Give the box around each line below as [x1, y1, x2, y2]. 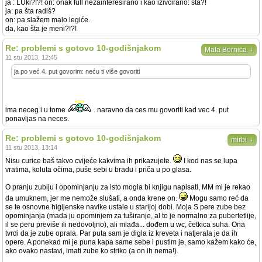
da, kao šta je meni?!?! [5, 25, 77, 33]
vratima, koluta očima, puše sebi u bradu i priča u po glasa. [5, 166, 191, 174]
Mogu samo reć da [188, 194, 249, 202]
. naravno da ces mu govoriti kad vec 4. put [92, 106, 229, 114]
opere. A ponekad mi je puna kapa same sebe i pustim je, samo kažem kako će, [5, 238, 256, 246]
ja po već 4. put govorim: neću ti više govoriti [14, 68, 140, 75]
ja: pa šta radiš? [5, 7, 56, 15]
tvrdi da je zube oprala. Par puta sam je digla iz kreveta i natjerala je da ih [5, 229, 237, 237]
